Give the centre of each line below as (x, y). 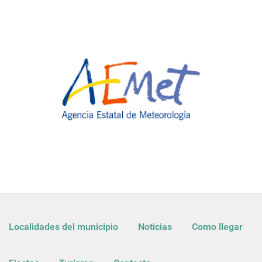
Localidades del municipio (63, 226)
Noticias (155, 226)
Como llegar (217, 226)
